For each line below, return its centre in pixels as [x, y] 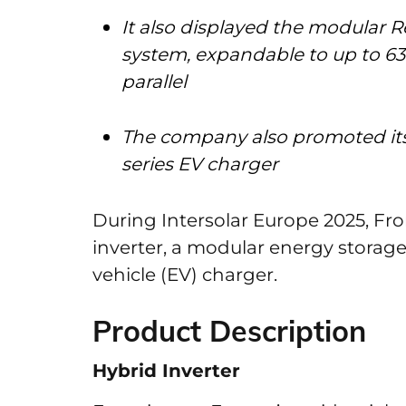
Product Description [229, 331]
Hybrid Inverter [166, 371]
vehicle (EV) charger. [189, 275]
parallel [156, 82]
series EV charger [202, 164]
